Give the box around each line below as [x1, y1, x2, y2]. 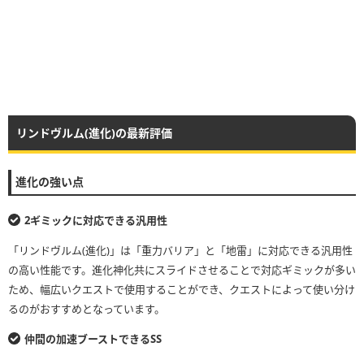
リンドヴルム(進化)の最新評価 [16, 125, 172, 141]
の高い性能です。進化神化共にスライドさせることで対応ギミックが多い [8, 262, 356, 278]
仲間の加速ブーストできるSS [24, 331, 162, 347]
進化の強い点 [15, 174, 84, 190]
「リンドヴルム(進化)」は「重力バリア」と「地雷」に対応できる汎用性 [8, 243, 353, 258]
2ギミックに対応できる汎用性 [24, 213, 167, 228]
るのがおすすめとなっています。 [8, 301, 165, 317]
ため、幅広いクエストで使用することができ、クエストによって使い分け [8, 282, 355, 297]
